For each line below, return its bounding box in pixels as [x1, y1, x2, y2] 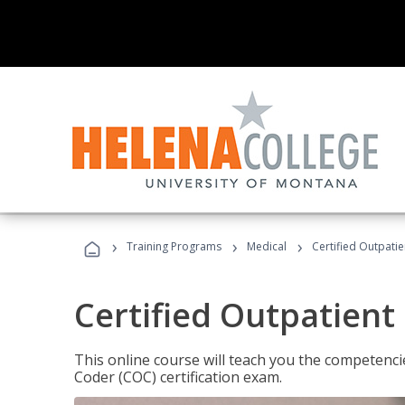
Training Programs [127, 239, 221, 254]
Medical [247, 239, 287, 254]
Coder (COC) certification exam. [74, 367, 282, 387]
